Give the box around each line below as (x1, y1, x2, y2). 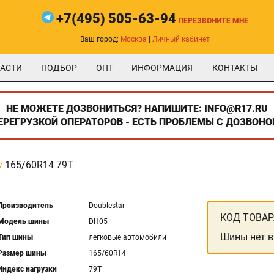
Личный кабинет (152, 35, 210, 43)
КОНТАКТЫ (212, 63, 257, 73)
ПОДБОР (41, 63, 77, 73)
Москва (120, 35, 147, 43)
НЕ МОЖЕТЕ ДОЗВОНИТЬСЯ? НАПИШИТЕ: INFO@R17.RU (6, 103, 268, 114)
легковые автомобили (89, 233, 166, 242)
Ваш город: (80, 35, 120, 43)
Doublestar (89, 201, 125, 210)
